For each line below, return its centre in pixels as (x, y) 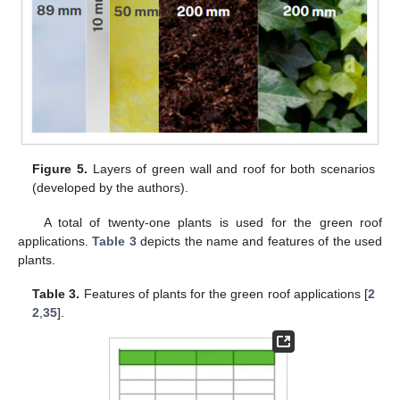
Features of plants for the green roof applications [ (224, 293)
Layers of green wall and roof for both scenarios (231, 169)
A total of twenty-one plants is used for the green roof (212, 222)
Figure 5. (60, 169)
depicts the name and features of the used (259, 241)
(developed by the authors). (111, 188)
